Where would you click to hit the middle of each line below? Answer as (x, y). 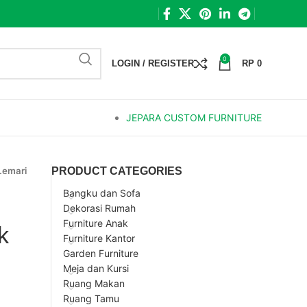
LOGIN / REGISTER (153, 63)
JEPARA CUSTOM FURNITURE (194, 118)
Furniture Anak (96, 223)
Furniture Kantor (99, 238)
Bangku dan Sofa (102, 193)
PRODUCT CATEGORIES (117, 171)
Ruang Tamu (91, 298)
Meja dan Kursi (96, 268)
